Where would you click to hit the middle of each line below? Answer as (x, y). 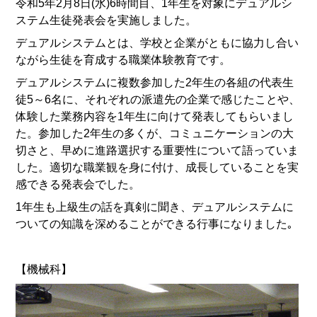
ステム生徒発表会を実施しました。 (106, 20)
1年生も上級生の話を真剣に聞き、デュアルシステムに (155, 207)
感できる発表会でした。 (78, 184)
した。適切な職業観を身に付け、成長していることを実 (157, 167)
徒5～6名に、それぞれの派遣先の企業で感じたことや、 (158, 99)
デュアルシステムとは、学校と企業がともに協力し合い (157, 42)
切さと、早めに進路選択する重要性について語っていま (157, 150)
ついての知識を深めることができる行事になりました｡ (155, 224)
